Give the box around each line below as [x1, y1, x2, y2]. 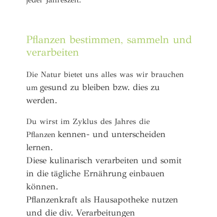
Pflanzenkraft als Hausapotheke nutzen [26, 194, 178, 205]
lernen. [26, 141, 55, 153]
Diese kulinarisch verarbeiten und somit [26, 155, 182, 166]
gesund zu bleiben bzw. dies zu [40, 82, 160, 93]
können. [26, 181, 61, 192]
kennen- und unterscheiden [58, 128, 166, 139]
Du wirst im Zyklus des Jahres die [26, 116, 150, 126]
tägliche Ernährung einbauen [51, 168, 165, 179]
